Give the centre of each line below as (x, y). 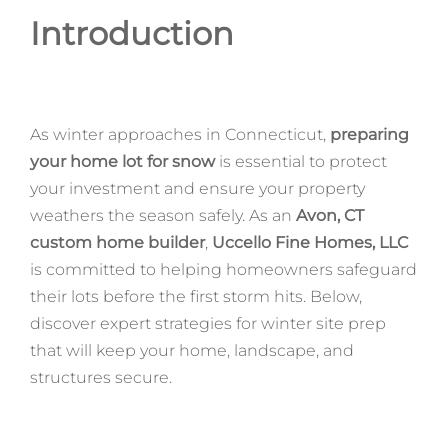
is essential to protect (300, 161)
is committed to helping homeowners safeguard (223, 269)
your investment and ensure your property (197, 188)
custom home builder (117, 242)
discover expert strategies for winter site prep (207, 323)
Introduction (131, 33)
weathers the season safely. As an (162, 215)
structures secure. (100, 377)
